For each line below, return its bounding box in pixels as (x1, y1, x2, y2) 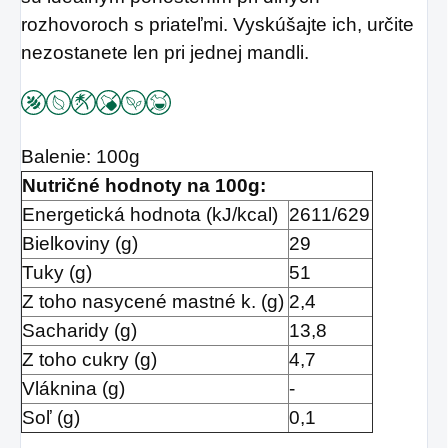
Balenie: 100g (21, 146, 140, 168)
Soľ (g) (22, 407, 80, 429)
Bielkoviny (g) (22, 233, 138, 255)
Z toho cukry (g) (22, 349, 157, 371)
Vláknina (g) (22, 378, 125, 400)
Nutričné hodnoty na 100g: (22, 175, 266, 197)
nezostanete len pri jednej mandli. (21, 42, 309, 64)
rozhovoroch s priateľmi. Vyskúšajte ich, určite (21, 14, 414, 36)
